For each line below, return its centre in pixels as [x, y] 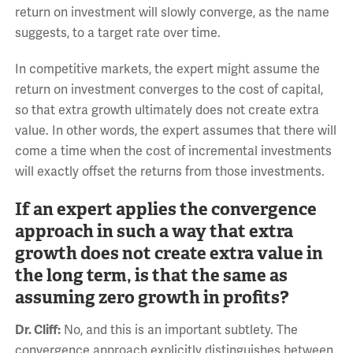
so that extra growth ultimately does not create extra [167, 110]
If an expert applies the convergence [165, 208]
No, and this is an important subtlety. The [179, 330]
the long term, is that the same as [151, 275]
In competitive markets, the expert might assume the [167, 69]
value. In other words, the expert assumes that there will [175, 130]
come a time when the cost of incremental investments [173, 151]
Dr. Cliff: [37, 330]
